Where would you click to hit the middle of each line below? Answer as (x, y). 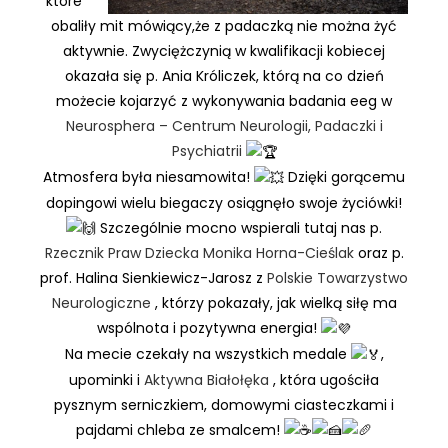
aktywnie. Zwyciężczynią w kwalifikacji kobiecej (224, 51)
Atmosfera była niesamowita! (148, 177)
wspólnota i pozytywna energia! (209, 328)
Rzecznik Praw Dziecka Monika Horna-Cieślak (199, 253)
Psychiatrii (206, 151)
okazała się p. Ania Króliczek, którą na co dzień (224, 76)
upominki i (106, 379)
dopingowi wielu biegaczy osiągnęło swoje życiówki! (224, 202)
